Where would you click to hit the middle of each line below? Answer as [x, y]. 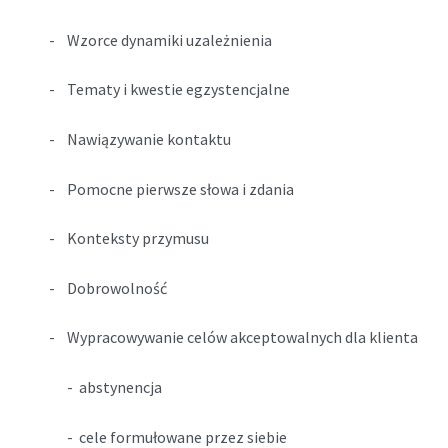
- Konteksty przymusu [128, 238]
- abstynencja [105, 387]
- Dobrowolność [107, 287]
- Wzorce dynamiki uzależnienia [160, 39]
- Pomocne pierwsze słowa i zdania [171, 188]
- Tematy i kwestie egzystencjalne [169, 89]
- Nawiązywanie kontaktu [141, 139]
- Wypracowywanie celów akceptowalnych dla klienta [233, 337]
